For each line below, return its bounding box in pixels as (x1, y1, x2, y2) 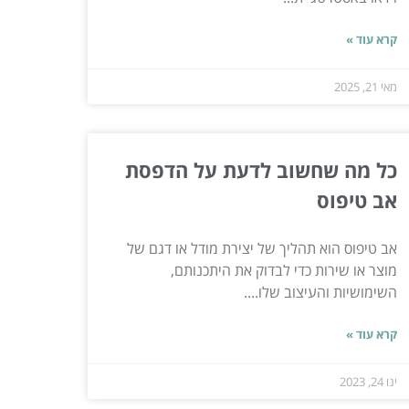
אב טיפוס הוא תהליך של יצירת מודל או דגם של (126, 237, 397, 258)
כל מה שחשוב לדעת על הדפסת (124, 155, 397, 184)
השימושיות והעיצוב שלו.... (243, 281, 397, 302)
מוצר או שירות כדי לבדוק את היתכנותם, (170, 259, 397, 280)
